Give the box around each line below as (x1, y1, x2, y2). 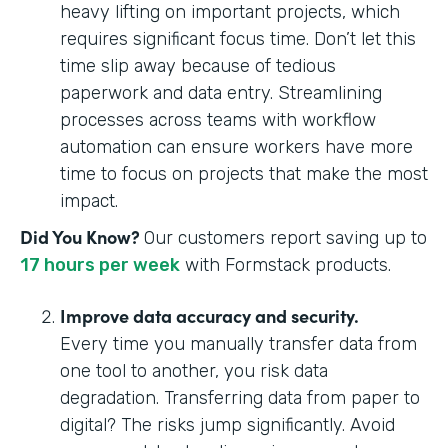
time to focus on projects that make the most (60, 162, 428, 185)
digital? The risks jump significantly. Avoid (60, 413, 395, 436)
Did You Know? (20, 223, 144, 249)
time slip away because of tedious (60, 54, 336, 77)
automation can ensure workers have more (60, 135, 413, 158)
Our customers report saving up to (144, 226, 427, 249)
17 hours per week (20, 253, 180, 276)
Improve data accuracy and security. (60, 302, 359, 328)
